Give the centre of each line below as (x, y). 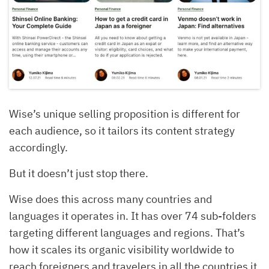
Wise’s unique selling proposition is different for (125, 113)
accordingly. (38, 147)
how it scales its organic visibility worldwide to (122, 249)
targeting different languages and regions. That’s (127, 232)
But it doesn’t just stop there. (79, 173)
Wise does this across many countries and (110, 199)
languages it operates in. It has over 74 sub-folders (133, 216)
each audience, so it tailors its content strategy (122, 130)
